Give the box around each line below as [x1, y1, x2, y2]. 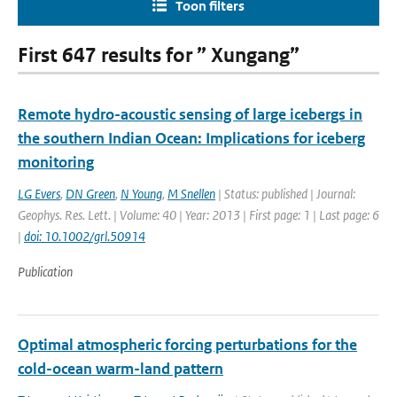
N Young [121, 185, 162, 202]
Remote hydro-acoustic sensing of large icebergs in [18, 105, 362, 124]
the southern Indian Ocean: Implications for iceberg [18, 128, 365, 148]
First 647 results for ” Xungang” [18, 43, 300, 67]
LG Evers [18, 185, 60, 202]
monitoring [18, 152, 94, 172]
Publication [18, 263, 73, 280]
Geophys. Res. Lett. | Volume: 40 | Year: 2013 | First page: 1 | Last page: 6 [18, 206, 379, 223]
